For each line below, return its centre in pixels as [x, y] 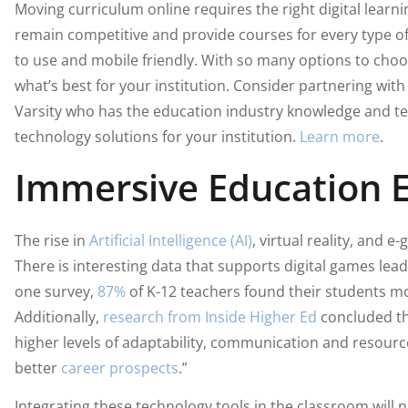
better [37, 368]
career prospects [119, 368]
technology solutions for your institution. [157, 136]
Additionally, [58, 317]
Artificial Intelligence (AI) [170, 241]
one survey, [56, 292]
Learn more [339, 136]
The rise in [51, 241]
